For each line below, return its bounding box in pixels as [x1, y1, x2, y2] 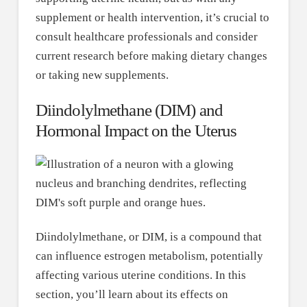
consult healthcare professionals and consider [35, 30, 258, 44]
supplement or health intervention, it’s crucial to [35, 11, 269, 25]
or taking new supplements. [35, 69, 169, 82]
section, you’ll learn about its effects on [35, 288, 228, 302]
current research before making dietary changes [35, 49, 267, 63]
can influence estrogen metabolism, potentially [35, 249, 263, 263]
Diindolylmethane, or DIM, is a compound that [35, 230, 262, 244]
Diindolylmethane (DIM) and [35, 101, 223, 120]
